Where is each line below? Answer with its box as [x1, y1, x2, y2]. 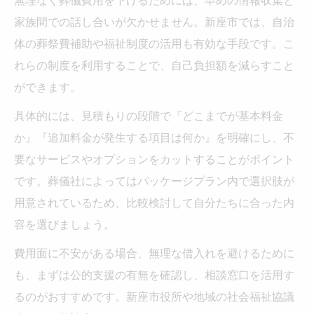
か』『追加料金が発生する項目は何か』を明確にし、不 [14, 129, 294, 145]
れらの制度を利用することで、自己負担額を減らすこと [14, 57, 294, 73]
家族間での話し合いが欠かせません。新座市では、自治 [14, 13, 294, 29]
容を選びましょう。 [14, 216, 115, 232]
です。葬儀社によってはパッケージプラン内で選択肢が [14, 172, 294, 189]
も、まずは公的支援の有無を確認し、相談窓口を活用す [14, 266, 294, 282]
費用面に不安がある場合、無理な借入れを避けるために [14, 245, 294, 261]
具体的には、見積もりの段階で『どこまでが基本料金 [14, 107, 283, 123]
